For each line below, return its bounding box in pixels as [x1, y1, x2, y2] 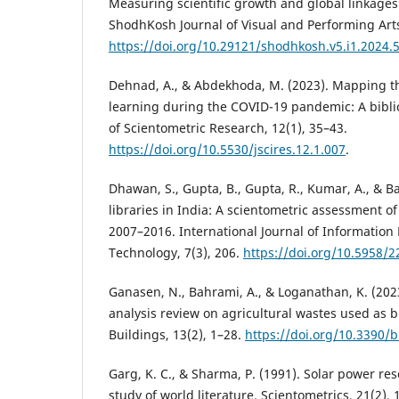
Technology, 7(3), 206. [109, 243, 243, 261]
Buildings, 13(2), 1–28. [109, 325, 245, 343]
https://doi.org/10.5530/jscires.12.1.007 [109, 140, 346, 158]
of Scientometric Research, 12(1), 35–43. [109, 118, 347, 136]
